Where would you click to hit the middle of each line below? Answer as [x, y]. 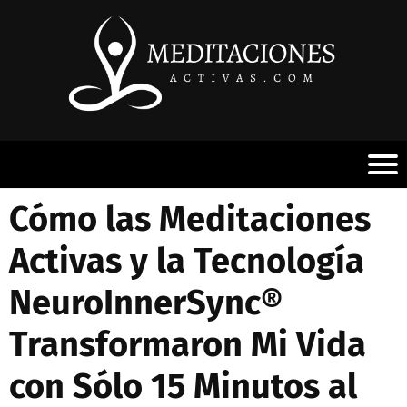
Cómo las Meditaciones [190, 219]
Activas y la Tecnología [187, 261]
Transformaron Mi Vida [188, 344]
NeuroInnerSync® [146, 303]
